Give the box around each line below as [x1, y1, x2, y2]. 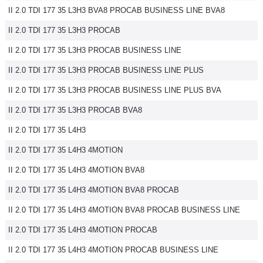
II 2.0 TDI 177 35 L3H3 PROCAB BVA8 [8, 106, 142, 114]
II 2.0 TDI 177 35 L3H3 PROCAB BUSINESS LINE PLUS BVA [8, 86, 221, 95]
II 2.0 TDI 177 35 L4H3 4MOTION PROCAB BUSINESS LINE [8, 245, 218, 254]
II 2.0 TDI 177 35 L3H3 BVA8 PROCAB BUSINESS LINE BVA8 [8, 6, 225, 15]
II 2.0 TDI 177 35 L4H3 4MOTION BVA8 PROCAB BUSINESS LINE [8, 205, 240, 214]
